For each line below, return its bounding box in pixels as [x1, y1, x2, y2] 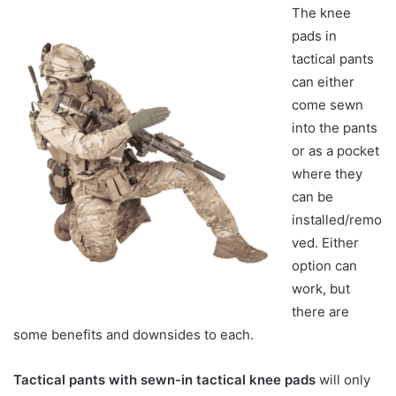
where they [292, 164, 362, 182]
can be [292, 187, 333, 205]
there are [292, 302, 349, 320]
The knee [292, 4, 351, 21]
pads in [292, 27, 337, 44]
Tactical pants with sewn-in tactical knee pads [13, 370, 316, 388]
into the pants [292, 118, 377, 136]
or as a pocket [292, 141, 379, 159]
